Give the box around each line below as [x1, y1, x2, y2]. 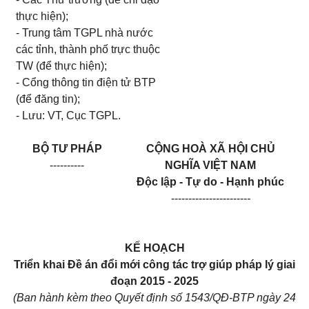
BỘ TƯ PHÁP [32, 143, 102, 154]
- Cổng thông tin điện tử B [16, 77, 142, 88]
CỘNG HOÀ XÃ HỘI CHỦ [146, 143, 275, 154]
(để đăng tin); [16, 93, 81, 105]
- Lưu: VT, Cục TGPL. [16, 110, 121, 121]
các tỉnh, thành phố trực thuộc [16, 43, 161, 55]
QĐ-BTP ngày [212, 292, 281, 303]
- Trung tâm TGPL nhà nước [16, 27, 154, 39]
